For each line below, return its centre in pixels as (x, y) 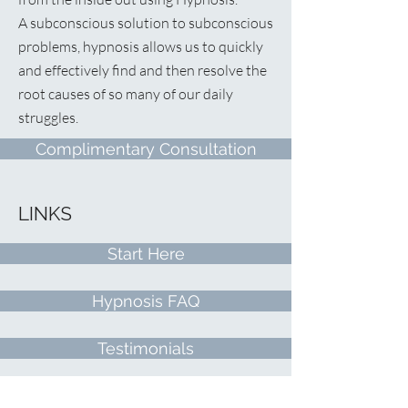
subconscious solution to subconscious (150, 23)
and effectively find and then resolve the (143, 70)
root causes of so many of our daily (126, 94)
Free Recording (146, 396)
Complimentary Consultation (146, 149)
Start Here (146, 254)
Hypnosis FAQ (146, 301)
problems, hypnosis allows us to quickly (141, 46)
